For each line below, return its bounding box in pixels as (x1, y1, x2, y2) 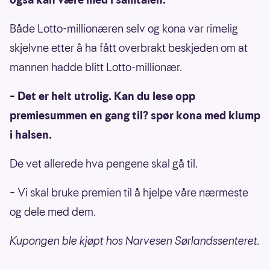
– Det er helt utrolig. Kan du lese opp (10, 88, 195, 104)
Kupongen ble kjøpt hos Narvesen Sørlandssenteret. (10, 233, 260, 248)
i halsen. (10, 127, 52, 142)
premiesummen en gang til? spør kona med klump (10, 107, 260, 123)
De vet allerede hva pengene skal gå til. (10, 155, 198, 171)
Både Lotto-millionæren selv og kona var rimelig (10, 20, 238, 36)
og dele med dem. (10, 204, 96, 219)
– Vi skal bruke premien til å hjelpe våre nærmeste (10, 184, 248, 200)
